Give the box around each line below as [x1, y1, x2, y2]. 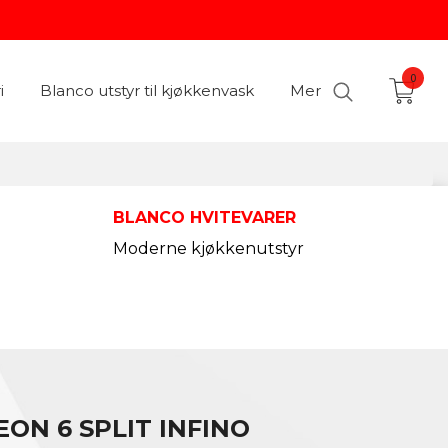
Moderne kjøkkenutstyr [112, 238, 304, 258]
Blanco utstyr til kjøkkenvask [40, 80, 254, 100]
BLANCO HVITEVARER [112, 207, 296, 227]
